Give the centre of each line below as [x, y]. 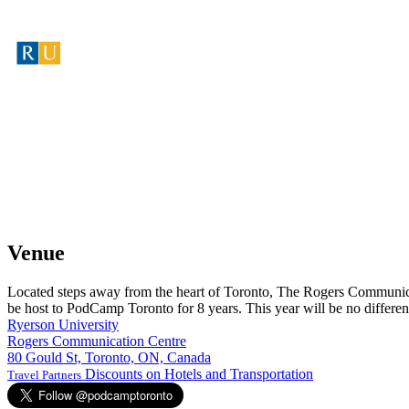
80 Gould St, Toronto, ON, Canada [109, 358]
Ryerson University [63, 325]
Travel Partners [44, 375]
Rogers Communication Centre [97, 341]
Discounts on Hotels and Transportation [197, 374]
